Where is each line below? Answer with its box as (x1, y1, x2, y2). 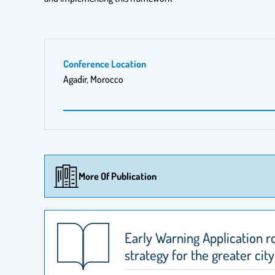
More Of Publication (79, 170, 157, 183)
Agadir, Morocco (63, 73, 123, 85)
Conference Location (63, 58, 146, 70)
